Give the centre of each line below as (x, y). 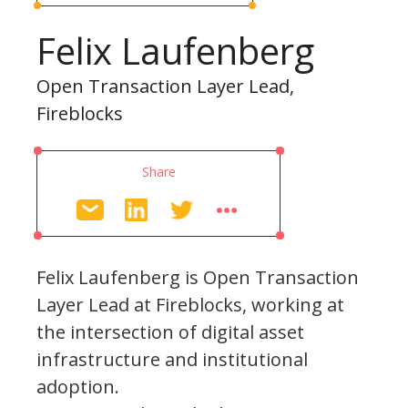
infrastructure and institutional (172, 359)
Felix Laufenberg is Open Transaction (198, 277)
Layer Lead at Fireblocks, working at (190, 304)
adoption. (78, 386)
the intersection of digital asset (170, 331)
